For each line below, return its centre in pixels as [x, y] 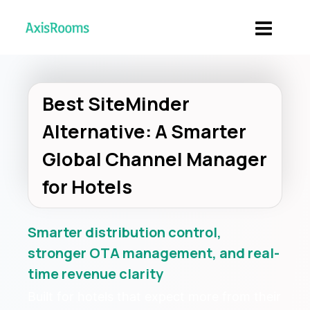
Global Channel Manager [155, 159]
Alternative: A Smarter [144, 131]
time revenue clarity [95, 274]
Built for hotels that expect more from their [154, 297]
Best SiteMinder [116, 103]
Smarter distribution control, [125, 232]
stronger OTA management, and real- [154, 253]
